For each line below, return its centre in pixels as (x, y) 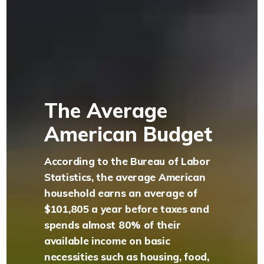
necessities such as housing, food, (127, 256)
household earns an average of (121, 193)
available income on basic (107, 240)
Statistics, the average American (125, 177)
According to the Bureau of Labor (127, 161)
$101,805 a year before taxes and (127, 209)
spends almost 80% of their (113, 225)
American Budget (128, 134)
